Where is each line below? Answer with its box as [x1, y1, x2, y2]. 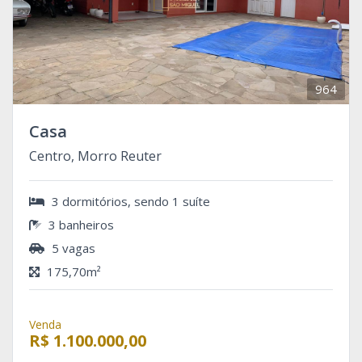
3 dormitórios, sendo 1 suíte [48, 192, 210, 209]
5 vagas [48, 239, 95, 256]
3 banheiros [45, 216, 114, 233]
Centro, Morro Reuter [29, 146, 162, 165]
